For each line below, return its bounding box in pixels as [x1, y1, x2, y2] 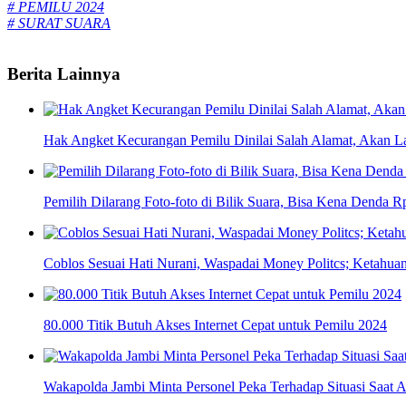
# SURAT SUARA [7, 14, 111, 31]
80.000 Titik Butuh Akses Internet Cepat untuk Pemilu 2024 [43, 317, 387, 333]
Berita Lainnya [7, 64, 121, 84]
